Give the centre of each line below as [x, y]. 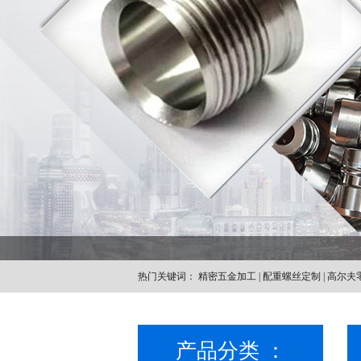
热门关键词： [168, 276]
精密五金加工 [228, 276]
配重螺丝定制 [293, 276]
